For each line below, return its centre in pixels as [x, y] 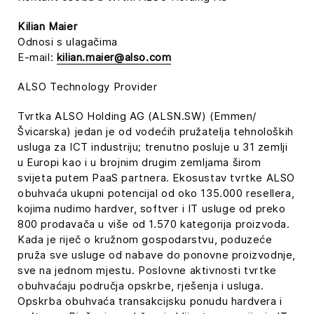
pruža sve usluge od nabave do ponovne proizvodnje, [157, 255]
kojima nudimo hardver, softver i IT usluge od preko [152, 209]
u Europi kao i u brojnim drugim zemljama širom [139, 162]
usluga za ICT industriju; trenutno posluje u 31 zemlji [153, 147]
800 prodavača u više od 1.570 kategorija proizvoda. [154, 224]
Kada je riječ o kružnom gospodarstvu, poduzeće [145, 239]
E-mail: [37, 57]
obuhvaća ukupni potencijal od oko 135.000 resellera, [156, 193]
